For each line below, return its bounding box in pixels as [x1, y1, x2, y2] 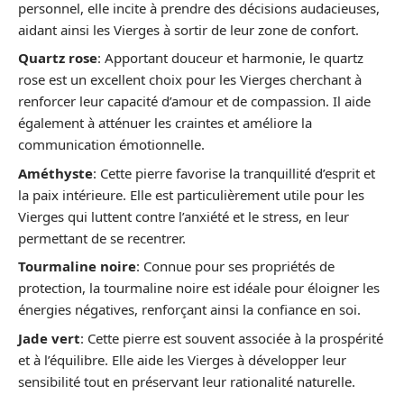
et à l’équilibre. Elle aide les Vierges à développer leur [18, 350, 346, 369]
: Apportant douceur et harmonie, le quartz [97, 49, 363, 67]
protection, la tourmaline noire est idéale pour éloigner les [18, 279, 380, 297]
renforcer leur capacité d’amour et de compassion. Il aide [18, 92, 371, 110]
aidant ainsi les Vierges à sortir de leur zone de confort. [18, 20, 359, 39]
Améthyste [18, 163, 93, 182]
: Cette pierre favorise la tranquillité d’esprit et [93, 163, 375, 182]
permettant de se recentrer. [18, 228, 186, 247]
